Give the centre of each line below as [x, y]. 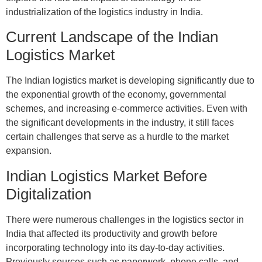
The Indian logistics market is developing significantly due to [130, 80]
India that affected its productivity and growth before [111, 233]
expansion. [28, 150]
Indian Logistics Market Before [106, 176]
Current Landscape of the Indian [112, 37]
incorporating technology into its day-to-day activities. [115, 247]
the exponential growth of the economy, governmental [116, 94]
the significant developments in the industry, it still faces [120, 122]
